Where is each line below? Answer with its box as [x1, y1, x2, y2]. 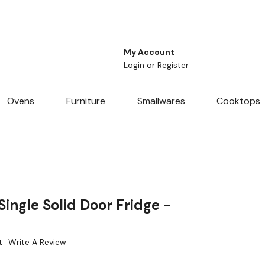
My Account [124, 47, 174, 58]
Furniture [66, 95, 105, 108]
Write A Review [8, 237, 66, 248]
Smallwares [137, 95, 185, 108]
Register [157, 60, 189, 71]
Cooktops [216, 95, 261, 108]
